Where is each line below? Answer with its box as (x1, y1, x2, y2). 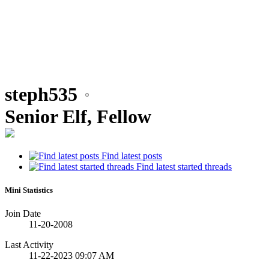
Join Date (5, 208, 41, 219)
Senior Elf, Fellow (5, 106, 151, 128)
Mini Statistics (5, 185, 53, 195)
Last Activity (5, 240, 53, 250)
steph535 (5, 83, 77, 106)
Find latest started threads (134, 161, 232, 172)
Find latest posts (99, 150, 162, 161)
